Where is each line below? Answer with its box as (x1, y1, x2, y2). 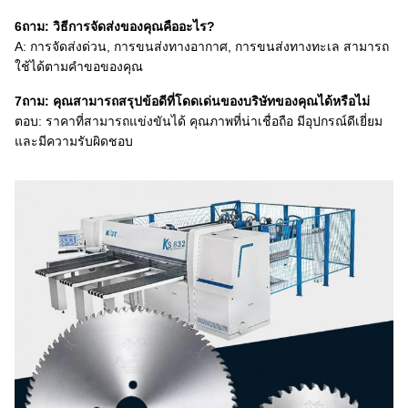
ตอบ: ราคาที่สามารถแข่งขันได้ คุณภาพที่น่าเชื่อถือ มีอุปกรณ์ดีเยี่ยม (15, 114, 382, 128)
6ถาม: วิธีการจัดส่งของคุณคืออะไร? (15, 19, 215, 34)
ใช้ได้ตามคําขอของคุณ (15, 59, 143, 74)
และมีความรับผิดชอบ (15, 134, 133, 148)
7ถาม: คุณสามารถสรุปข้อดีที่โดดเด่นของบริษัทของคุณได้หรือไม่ (15, 94, 370, 108)
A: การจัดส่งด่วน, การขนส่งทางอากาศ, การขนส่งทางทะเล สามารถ (15, 39, 389, 54)
